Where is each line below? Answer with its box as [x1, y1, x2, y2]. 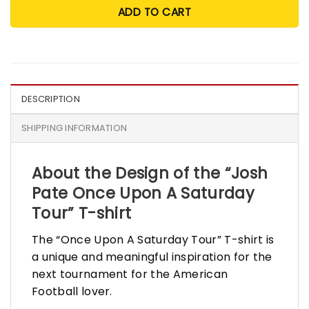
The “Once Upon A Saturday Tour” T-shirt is [32, 231, 275, 248]
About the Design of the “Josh [32, 161, 268, 184]
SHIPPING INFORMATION [21, 121, 128, 134]
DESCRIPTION [21, 92, 80, 105]
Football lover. [32, 283, 116, 299]
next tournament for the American [32, 266, 228, 282]
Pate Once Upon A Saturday [32, 181, 255, 204]
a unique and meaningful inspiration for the [32, 248, 272, 265]
